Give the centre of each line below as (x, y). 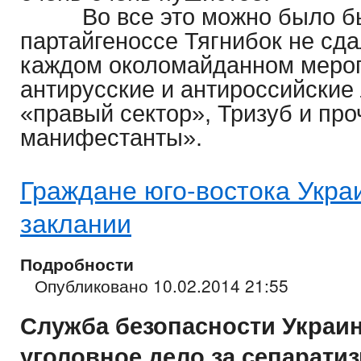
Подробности (77, 264)
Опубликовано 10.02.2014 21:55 (162, 286)
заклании (76, 222)
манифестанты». (111, 138)
